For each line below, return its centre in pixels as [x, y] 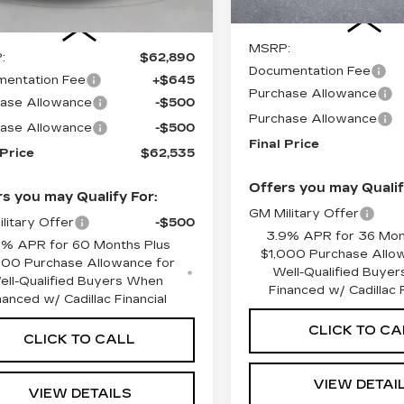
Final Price [285, 144]
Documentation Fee [310, 71]
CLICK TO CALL [79, 339]
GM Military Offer [304, 213]
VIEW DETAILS [79, 393]
